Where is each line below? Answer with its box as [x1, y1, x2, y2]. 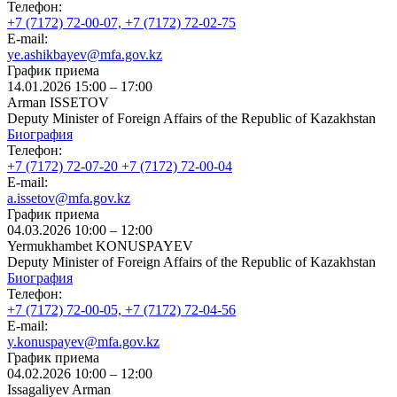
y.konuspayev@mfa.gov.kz [7, 333, 160, 349]
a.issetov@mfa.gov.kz [7, 190, 130, 206]
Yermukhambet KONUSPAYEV [7, 237, 193, 253]
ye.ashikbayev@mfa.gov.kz [7, 46, 162, 62]
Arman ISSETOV [7, 94, 109, 110]
